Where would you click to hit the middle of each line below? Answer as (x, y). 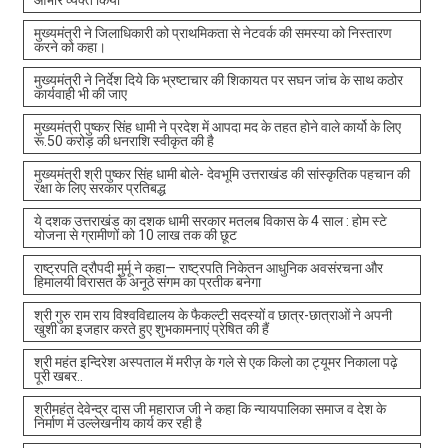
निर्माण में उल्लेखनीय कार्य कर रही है (117, 422)
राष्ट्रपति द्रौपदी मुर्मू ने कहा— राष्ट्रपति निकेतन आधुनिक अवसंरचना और (208, 267)
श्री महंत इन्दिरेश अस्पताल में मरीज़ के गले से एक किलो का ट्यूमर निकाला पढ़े (215, 361)
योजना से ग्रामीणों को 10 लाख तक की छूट (135, 234)
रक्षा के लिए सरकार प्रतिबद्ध (99, 187)
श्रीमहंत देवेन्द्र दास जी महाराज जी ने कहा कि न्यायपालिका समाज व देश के (209, 408)
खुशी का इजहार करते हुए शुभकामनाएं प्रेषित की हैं (151, 328)
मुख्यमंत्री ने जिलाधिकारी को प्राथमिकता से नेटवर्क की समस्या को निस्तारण (212, 32)
